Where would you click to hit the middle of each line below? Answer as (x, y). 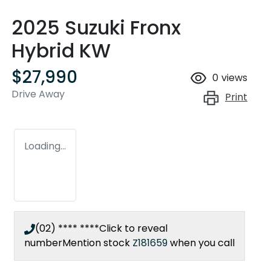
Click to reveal (133, 229)
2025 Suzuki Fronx (96, 28)
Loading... (45, 146)
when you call (202, 243)
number (43, 243)
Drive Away (38, 94)
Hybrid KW (61, 51)
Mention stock (97, 243)
